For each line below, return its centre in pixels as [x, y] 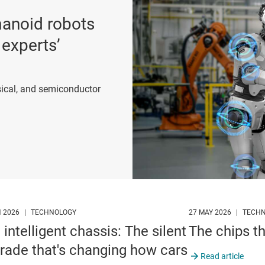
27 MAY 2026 [210, 213]
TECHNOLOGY [54, 213]
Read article [222, 256]
